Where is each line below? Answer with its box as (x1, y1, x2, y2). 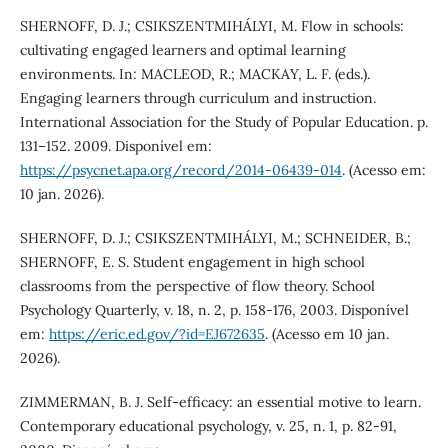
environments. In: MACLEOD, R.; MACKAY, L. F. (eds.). (19, 64, 370, 83)
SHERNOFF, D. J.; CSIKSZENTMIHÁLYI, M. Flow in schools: (19, 16, 404, 35)
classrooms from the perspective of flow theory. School (19, 276, 375, 295)
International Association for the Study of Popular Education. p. (19, 112, 428, 131)
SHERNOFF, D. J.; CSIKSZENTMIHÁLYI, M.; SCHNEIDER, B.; (19, 228, 411, 247)
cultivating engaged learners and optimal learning (19, 40, 346, 59)
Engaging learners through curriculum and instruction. (19, 88, 376, 107)
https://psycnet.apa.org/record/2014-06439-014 (19, 160, 342, 179)
